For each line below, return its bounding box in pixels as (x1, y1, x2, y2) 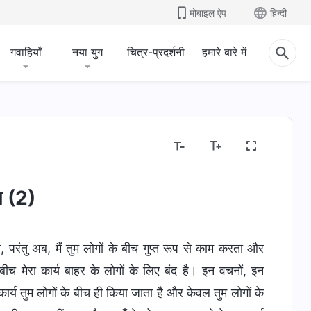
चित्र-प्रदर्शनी (127, 45, 185, 59)
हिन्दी (270, 6, 287, 19)
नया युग (72, 45, 103, 59)
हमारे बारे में (202, 45, 246, 59)
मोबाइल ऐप (190, 6, 226, 19)
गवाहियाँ (10, 45, 42, 59)
